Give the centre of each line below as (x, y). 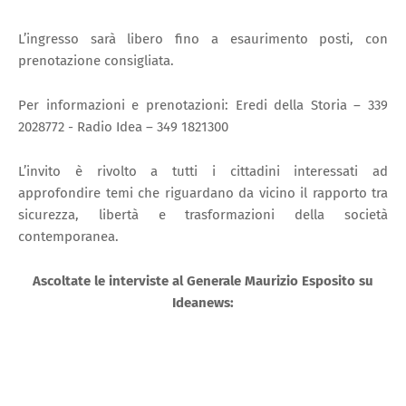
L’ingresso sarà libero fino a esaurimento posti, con (203, 39)
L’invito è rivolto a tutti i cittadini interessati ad (203, 171)
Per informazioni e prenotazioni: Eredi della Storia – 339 (203, 105)
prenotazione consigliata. (96, 60)
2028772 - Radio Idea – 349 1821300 (123, 126)
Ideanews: (203, 302)
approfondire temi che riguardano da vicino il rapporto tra (203, 193)
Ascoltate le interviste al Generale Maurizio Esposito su (203, 280)
